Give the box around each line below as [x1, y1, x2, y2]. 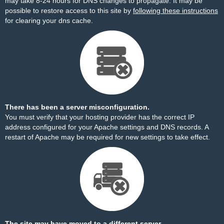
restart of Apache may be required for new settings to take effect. [5, 133, 210, 141]
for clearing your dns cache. [5, 16, 93, 24]
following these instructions [133, 6, 218, 14]
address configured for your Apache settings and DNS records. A [5, 123, 208, 131]
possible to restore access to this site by [5, 6, 133, 14]
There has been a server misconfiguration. [5, 103, 149, 111]
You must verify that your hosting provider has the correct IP [5, 113, 194, 121]
